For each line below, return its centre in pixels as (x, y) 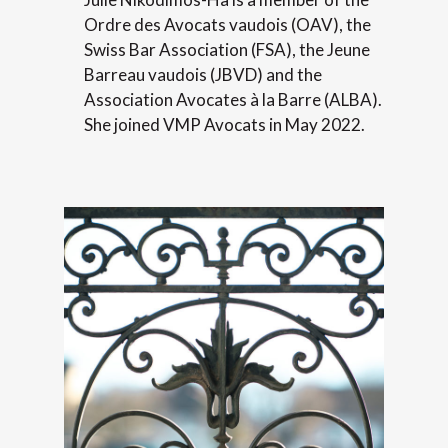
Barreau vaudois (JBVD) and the (203, 75)
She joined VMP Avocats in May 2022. (224, 125)
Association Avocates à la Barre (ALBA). (233, 100)
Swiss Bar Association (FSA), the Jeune (227, 50)
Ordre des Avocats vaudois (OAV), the (227, 25)
